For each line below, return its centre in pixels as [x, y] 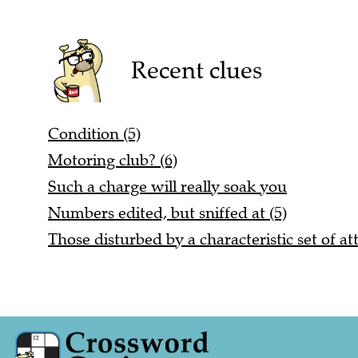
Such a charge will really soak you [167, 187]
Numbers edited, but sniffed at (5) [167, 213]
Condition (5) [94, 134]
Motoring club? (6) [113, 161]
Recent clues [196, 70]
